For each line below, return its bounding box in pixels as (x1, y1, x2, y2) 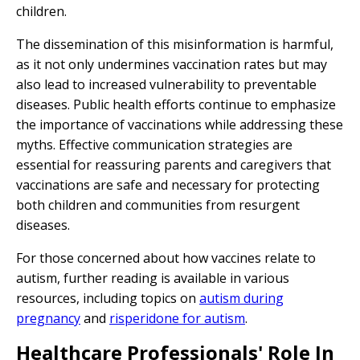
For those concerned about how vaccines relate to (16, 249, 316, 267)
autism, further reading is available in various (16, 269, 289, 287)
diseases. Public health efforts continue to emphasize (16, 96, 336, 113)
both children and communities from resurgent (16, 196, 300, 214)
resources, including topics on (16, 289, 199, 307)
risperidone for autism (109, 309, 245, 327)
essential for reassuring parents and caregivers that (16, 156, 331, 174)
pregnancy (16, 309, 80, 327)
